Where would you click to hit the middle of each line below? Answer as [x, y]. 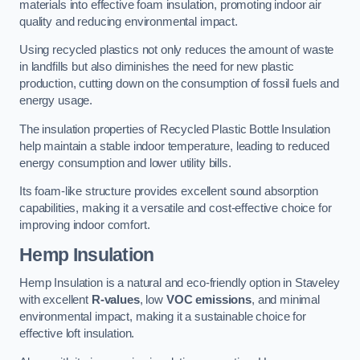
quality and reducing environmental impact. [129, 21]
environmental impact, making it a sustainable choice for [163, 317]
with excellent [55, 300]
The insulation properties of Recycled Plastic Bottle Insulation [175, 129]
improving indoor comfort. [85, 225]
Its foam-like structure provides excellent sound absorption [169, 192]
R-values [115, 300]
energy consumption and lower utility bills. [125, 163]
